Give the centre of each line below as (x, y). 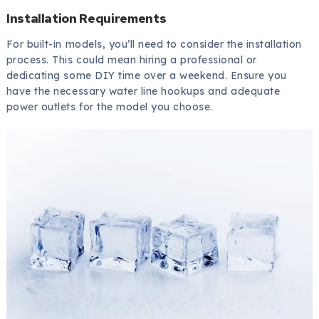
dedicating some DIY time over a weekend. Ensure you (146, 76)
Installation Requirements (86, 19)
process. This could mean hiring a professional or (131, 60)
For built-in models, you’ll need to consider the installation (154, 45)
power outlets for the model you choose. (109, 107)
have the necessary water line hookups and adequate (143, 91)
